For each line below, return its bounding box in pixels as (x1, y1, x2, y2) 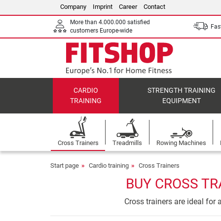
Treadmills (112, 139, 143, 147)
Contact (144, 3, 165, 10)
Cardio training (89, 162, 129, 169)
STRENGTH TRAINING (147, 86, 216, 95)
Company (60, 3, 86, 10)
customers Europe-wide (70, 27, 132, 34)
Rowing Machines (156, 139, 206, 147)
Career (119, 3, 137, 10)
